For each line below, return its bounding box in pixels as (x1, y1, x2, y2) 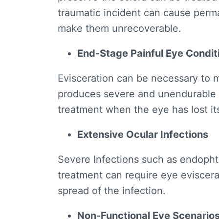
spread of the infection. (58, 185, 166, 197)
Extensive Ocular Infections (77, 129, 208, 141)
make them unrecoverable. (58, 22, 181, 35)
